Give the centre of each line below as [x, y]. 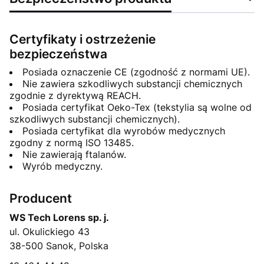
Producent [41, 199]
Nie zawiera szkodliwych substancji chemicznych [132, 84]
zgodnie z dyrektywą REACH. [75, 96]
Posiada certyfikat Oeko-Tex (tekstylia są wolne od [137, 108]
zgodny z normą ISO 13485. [72, 143]
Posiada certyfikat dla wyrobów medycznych [124, 131]
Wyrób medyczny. [62, 166]
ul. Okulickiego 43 [49, 232]
